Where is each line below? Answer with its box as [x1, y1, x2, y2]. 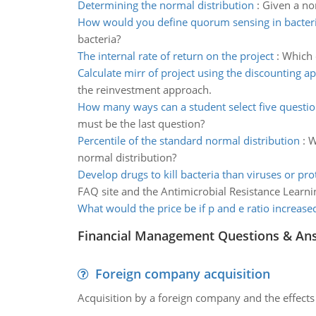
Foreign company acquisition [95, 265, 270, 282]
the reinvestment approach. [77, 83, 212, 97]
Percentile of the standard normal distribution [77, 133, 300, 147]
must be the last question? [77, 116, 205, 130]
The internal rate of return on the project [77, 49, 274, 63]
